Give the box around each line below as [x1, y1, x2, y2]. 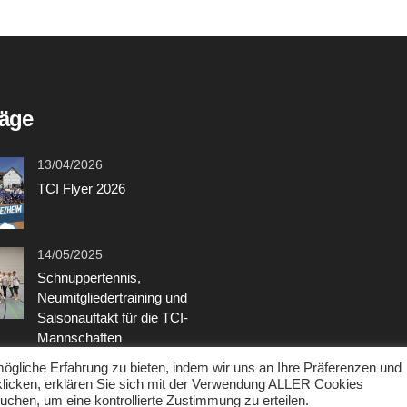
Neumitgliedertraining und [36, 290, 187, 305]
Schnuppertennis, [36, 270, 141, 285]
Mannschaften [36, 330, 122, 345]
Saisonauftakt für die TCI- [36, 310, 188, 325]
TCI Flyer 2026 [36, 181, 125, 196]
